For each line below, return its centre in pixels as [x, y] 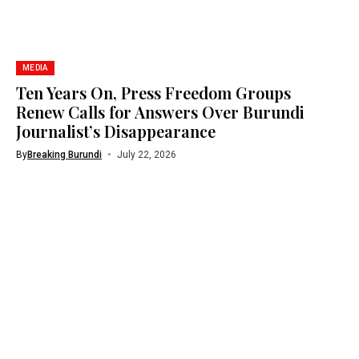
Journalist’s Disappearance [116, 131]
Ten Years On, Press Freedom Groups [153, 92]
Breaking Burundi [65, 154]
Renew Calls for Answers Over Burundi [160, 111]
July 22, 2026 [146, 154]
